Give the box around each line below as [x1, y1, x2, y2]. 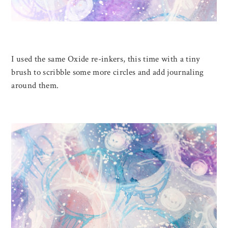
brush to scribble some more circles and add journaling [11, 67, 204, 78]
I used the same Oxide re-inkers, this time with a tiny [11, 53, 201, 65]
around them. [11, 80, 59, 92]
